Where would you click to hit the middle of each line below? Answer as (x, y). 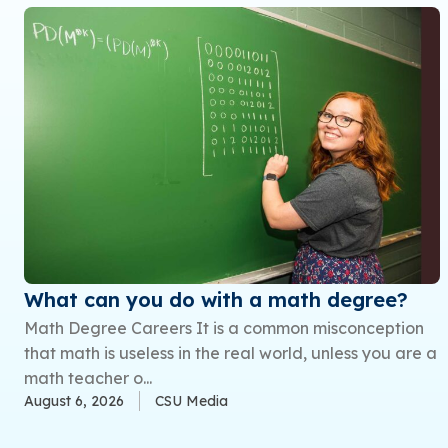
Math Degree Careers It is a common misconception (224, 327)
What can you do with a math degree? (216, 299)
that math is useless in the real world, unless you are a (230, 352)
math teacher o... (88, 377)
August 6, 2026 (74, 400)
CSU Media (191, 400)
